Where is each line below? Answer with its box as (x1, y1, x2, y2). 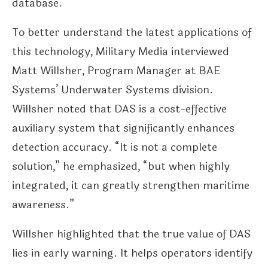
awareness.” (12, 196, 74, 214)
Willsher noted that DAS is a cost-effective (12, 100, 227, 118)
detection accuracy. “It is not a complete (12, 139, 217, 156)
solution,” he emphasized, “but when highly (12, 158, 230, 175)
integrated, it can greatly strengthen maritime (12, 177, 249, 194)
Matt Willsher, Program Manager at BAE (12, 62, 221, 80)
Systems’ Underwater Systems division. (12, 81, 213, 99)
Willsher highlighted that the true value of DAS (12, 226, 251, 243)
